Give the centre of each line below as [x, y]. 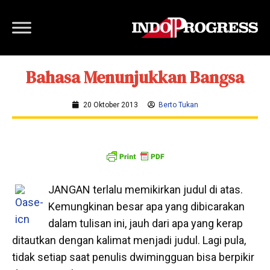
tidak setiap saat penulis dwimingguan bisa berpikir [133, 257]
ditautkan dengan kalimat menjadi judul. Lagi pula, [129, 240]
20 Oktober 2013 [110, 105]
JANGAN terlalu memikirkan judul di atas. [146, 190]
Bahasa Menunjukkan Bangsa [135, 77]
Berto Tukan [178, 105]
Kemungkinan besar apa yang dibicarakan [146, 206]
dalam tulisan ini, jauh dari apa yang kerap [146, 223]
